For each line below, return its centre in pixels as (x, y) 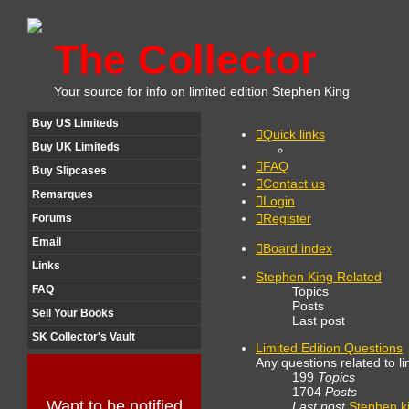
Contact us (294, 184)
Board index (298, 248)
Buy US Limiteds (75, 123)
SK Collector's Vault (84, 337)
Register (287, 218)
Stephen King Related (319, 277)
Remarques (63, 194)
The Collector (185, 60)
